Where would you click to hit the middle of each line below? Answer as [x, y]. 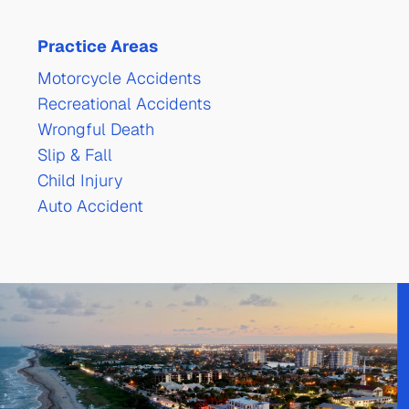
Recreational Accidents [124, 104]
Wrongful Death [95, 130]
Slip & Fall [74, 155]
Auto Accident [90, 206]
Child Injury [79, 181]
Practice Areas [97, 47]
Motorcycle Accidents [119, 79]
